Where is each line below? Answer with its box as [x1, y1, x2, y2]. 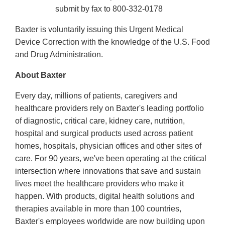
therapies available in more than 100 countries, [15, 204, 181, 213]
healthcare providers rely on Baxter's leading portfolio [15, 104, 204, 113]
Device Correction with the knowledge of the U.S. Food [15, 38, 210, 47]
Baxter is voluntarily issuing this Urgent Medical [15, 25, 183, 34]
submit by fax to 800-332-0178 [55, 5, 163, 14]
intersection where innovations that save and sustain [15, 167, 201, 176]
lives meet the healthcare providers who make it [15, 179, 184, 188]
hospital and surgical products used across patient [15, 129, 193, 138]
